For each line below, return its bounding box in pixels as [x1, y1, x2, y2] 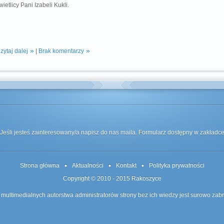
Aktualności [71, 162, 103, 169]
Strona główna [19, 162, 59, 169]
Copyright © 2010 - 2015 [62, 175, 131, 182]
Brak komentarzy [38, 47, 84, 54]
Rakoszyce [131, 175, 161, 182]
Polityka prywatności [148, 162, 204, 169]
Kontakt [115, 162, 136, 169]
